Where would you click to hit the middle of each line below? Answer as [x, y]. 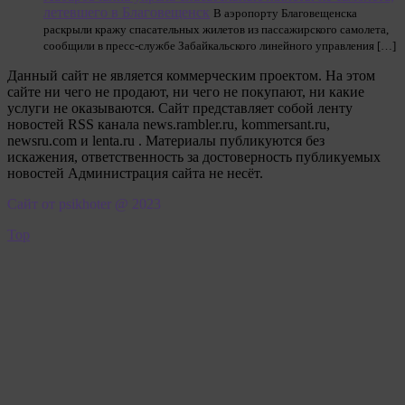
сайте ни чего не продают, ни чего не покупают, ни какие [186, 92]
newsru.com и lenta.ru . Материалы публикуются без [166, 141]
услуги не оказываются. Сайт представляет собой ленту [180, 108]
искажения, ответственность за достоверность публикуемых [194, 157]
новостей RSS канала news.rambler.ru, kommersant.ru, [169, 124]
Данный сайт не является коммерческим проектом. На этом [191, 75]
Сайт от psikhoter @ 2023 [84, 204]
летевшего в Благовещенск [127, 12]
